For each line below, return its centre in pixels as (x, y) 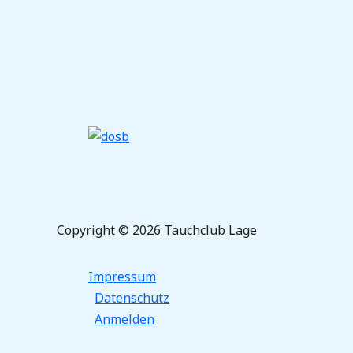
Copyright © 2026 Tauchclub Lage (157, 230)
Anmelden (124, 320)
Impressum (122, 277)
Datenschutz (132, 298)
